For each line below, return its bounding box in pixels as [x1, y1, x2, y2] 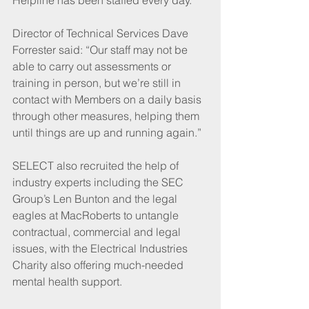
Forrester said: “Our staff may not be [12, 42, 190, 57]
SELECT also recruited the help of [12, 158, 181, 172]
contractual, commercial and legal [12, 224, 183, 239]
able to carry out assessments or [12, 59, 174, 73]
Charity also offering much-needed [12, 257, 186, 272]
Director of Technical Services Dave [12, 26, 191, 40]
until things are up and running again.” [12, 125, 201, 139]
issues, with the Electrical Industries [12, 241, 190, 255]
